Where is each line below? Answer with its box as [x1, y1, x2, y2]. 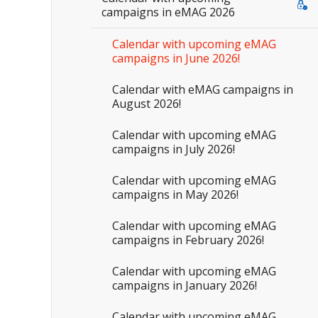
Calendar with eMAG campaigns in [112, 82, 293, 97]
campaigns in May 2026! [112, 187, 238, 202]
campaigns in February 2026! [112, 232, 264, 248]
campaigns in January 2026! [112, 278, 257, 293]
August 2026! [112, 96, 181, 111]
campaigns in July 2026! [112, 141, 235, 157]
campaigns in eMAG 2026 [102, 4, 235, 20]
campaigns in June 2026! [112, 50, 240, 66]
